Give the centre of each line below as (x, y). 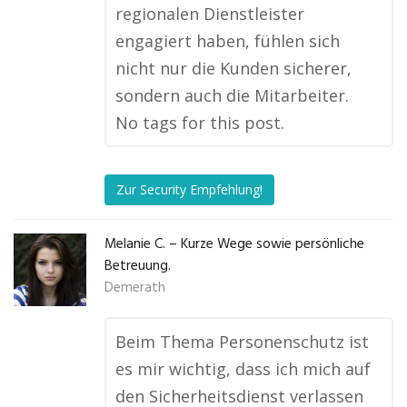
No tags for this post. (200, 123)
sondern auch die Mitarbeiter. (232, 95)
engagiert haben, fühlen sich (228, 41)
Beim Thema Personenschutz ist (242, 342)
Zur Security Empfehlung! (189, 190)
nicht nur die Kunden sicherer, (233, 68)
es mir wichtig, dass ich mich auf (243, 369)
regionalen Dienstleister (210, 14)
